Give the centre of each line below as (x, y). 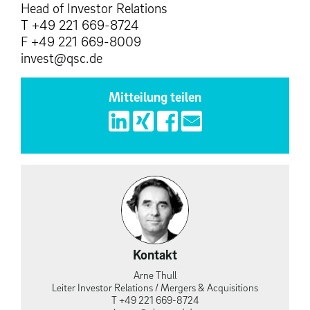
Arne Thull (155, 274)
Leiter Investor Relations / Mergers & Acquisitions (155, 287)
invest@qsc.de (62, 58)
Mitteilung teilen (155, 97)
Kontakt (155, 254)
